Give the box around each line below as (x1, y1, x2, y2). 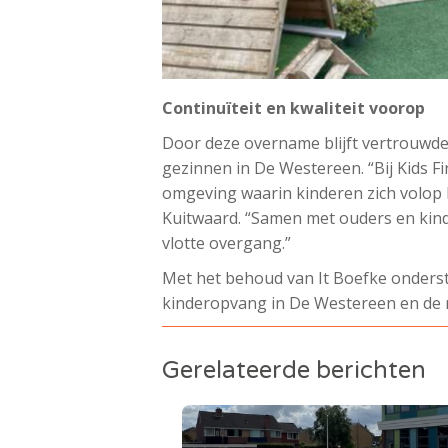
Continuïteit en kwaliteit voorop (162, 96, 425, 119)
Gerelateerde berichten (162, 355, 426, 385)
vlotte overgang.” (162, 231, 291, 254)
